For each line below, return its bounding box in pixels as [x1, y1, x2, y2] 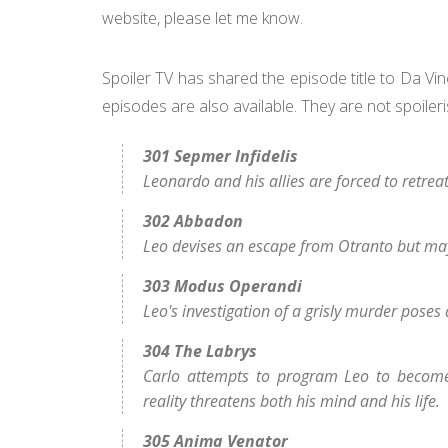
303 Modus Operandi [143, 275, 302, 297]
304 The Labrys [143, 340, 257, 362]
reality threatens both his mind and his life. [143, 390, 440, 412]
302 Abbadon [143, 210, 243, 232]
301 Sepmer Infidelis [143, 145, 298, 167]
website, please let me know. [102, 7, 307, 29]
